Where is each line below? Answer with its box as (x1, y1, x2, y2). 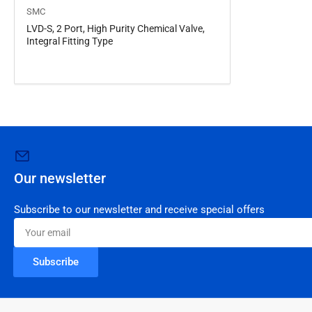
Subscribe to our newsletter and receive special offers (14, 203, 265, 217)
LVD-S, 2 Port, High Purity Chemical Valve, (26, 23, 205, 35)
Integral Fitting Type (26, 36, 113, 47)
